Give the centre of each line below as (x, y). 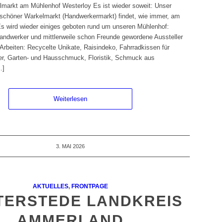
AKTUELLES (50, 186)
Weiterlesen (70, 99)
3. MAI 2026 (70, 146)
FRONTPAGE (89, 186)
